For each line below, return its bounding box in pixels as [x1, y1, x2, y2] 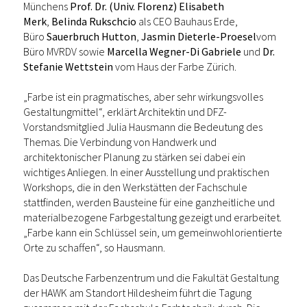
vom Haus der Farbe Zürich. [115, 60, 236, 74]
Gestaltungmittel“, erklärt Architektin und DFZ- [23, 105, 227, 119]
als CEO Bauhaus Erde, [136, 14, 238, 29]
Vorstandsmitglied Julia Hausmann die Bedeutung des [23, 120, 262, 134]
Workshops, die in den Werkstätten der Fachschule [23, 180, 247, 195]
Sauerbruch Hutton [47, 29, 136, 44]
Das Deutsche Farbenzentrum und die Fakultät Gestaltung [23, 271, 279, 285]
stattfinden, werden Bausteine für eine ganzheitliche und [23, 195, 275, 210]
